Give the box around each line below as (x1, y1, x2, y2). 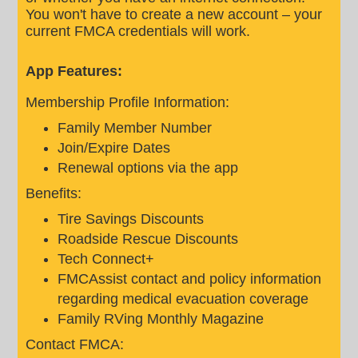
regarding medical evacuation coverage (58, 291, 309, 307)
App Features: (26, 63, 123, 79)
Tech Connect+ (58, 251, 155, 267)
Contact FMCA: (26, 336, 125, 352)
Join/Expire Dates (58, 140, 171, 156)
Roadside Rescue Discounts (58, 231, 239, 247)
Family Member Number (58, 120, 213, 136)
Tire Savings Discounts (58, 211, 205, 227)
